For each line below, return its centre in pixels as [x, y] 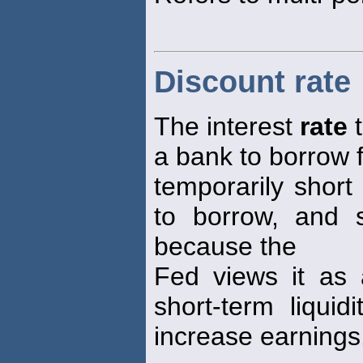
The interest [227, 127]
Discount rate [252, 82]
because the [225, 247]
